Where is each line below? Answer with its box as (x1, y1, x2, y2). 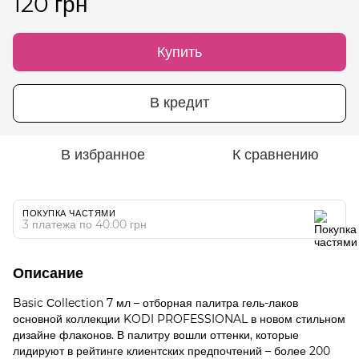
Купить (157, 42, 202, 61)
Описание (13, 264, 83, 281)
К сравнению (232, 145, 319, 163)
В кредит (150, 94, 209, 112)
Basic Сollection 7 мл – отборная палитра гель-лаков (13, 295, 298, 310)
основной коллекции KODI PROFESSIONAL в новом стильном (13, 311, 345, 326)
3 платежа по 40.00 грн (22, 216, 147, 232)
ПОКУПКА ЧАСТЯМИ (22, 207, 116, 219)
